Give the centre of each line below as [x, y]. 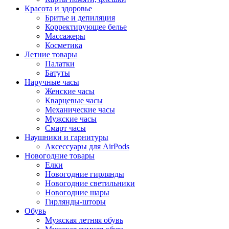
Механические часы [80, 109]
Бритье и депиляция [80, 17]
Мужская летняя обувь [84, 220]
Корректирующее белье [86, 27]
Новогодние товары [60, 155]
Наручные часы [52, 82]
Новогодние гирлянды [85, 174]
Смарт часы [65, 128]
